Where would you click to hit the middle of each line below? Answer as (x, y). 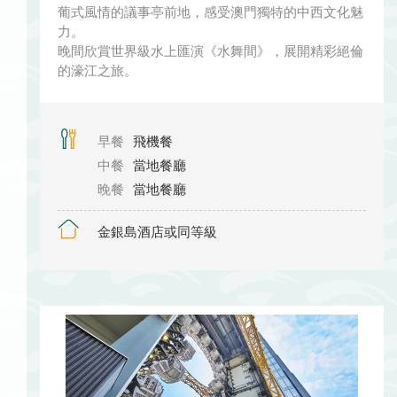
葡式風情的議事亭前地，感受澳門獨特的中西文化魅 (210, 12)
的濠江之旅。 (97, 71)
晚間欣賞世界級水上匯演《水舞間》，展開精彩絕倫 (210, 51)
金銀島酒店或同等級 (157, 232)
